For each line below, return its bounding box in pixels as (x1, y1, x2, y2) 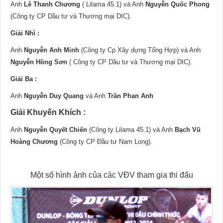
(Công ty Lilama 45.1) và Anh (87, 126, 175, 134)
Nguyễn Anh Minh (24, 46, 79, 54)
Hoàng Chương (10, 138, 58, 146)
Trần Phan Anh (106, 92, 153, 100)
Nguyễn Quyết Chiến (24, 126, 87, 134)
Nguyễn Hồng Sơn (10, 58, 67, 66)
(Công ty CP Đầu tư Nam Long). (58, 138, 152, 146)
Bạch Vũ (175, 126, 201, 134)
